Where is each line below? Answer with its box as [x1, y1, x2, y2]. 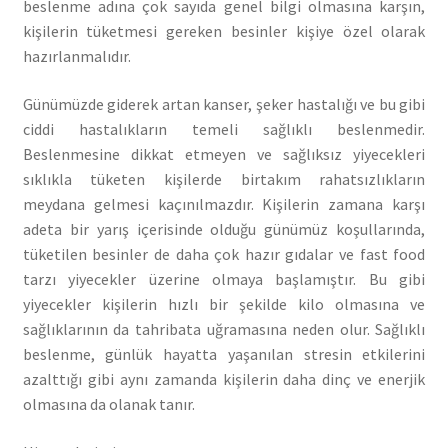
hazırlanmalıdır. [22, 46, 131, 67]
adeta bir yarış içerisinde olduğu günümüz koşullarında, [22, 218, 426, 239]
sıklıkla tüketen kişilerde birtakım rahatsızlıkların [22, 168, 426, 189]
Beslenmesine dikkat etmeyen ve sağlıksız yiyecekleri [22, 143, 426, 164]
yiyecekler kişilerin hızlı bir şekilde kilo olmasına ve [22, 293, 426, 314]
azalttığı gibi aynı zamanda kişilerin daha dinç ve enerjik [22, 368, 426, 389]
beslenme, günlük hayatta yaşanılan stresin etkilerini [22, 343, 426, 364]
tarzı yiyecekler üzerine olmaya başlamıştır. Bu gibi [22, 268, 426, 289]
